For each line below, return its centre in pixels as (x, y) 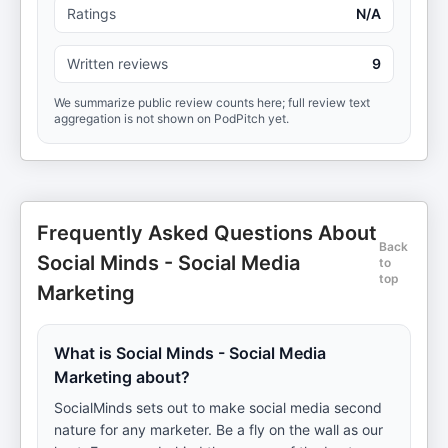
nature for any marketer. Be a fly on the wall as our (218, 429)
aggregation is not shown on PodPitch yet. (171, 118)
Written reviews (117, 63)
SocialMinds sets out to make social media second (218, 407)
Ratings (91, 13)
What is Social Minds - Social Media (190, 353)
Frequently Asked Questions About (207, 233)
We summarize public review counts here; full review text (212, 102)
